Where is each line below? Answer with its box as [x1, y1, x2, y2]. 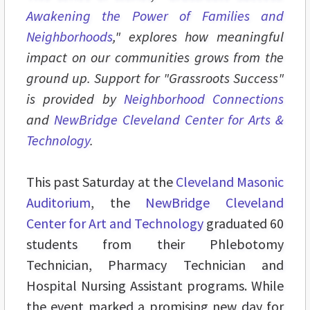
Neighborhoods [26, 28, 113, 46]
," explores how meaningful [113, 28, 284, 46]
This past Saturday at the [26, 173, 176, 191]
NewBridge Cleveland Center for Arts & [53, 111, 284, 129]
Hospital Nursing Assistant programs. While [26, 277, 284, 295]
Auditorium [26, 194, 91, 212]
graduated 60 [203, 215, 284, 232]
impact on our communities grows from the [26, 48, 284, 66]
